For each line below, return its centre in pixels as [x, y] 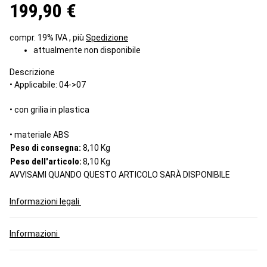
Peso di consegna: [46, 148]
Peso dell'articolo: [46, 161]
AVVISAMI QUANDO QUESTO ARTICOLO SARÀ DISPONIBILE [120, 174]
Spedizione [107, 37]
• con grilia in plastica [49, 109]
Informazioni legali [45, 201]
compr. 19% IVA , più [48, 37]
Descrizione [32, 72]
